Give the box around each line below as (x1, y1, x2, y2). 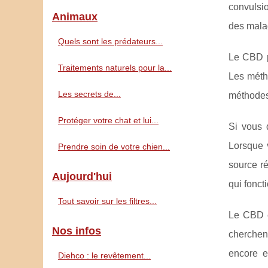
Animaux (52, 11, 98, 23)
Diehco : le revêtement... (58, 251, 151, 260)
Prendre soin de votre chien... (58, 142, 170, 151)
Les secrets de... (58, 89, 121, 99)
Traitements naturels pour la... (58, 63, 172, 72)
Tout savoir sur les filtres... (58, 196, 157, 206)
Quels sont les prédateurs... (58, 36, 163, 46)
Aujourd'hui (52, 170, 112, 182)
